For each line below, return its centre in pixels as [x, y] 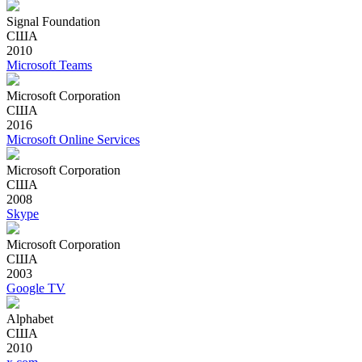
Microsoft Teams [49, 65]
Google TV [36, 288]
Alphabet [30, 318]
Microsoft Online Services [73, 139]
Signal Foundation [53, 21]
